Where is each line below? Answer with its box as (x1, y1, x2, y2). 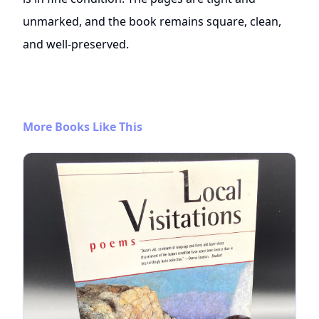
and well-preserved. (23, 36, 129, 52)
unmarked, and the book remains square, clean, (23, 13, 281, 29)
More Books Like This (23, 118, 142, 135)
